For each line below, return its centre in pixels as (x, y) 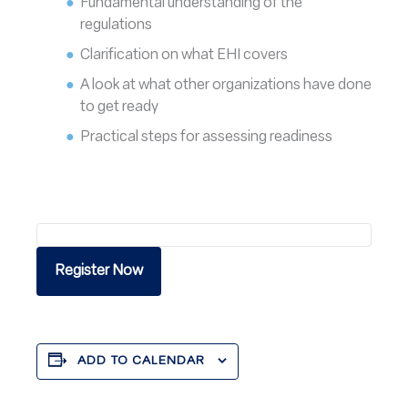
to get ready (119, 107)
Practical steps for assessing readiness (206, 138)
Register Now (99, 271)
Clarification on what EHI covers (184, 56)
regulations (116, 25)
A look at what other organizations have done (226, 86)
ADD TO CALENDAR (141, 361)
